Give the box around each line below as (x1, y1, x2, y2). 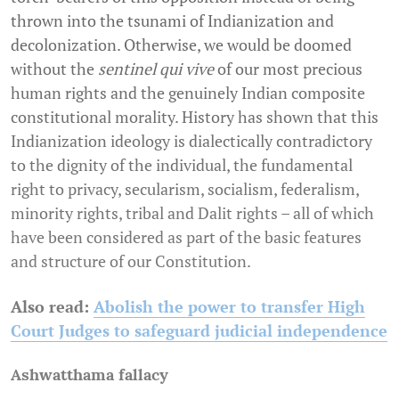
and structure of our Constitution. (11, 249, 251, 272)
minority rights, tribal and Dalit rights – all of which (11, 201, 374, 224)
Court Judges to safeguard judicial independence (11, 319, 387, 341)
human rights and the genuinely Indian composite (11, 81, 365, 103)
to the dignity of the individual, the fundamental (11, 153, 353, 175)
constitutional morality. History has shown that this (11, 105, 379, 127)
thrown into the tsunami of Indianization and (11, 9, 334, 31)
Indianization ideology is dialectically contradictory (11, 129, 372, 151)
